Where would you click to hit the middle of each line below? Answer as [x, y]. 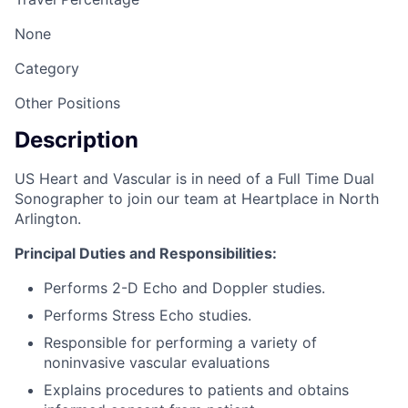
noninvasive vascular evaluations [157, 363]
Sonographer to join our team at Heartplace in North [197, 199]
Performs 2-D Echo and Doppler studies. [184, 288]
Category [47, 68]
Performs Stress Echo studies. [148, 316]
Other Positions [67, 102]
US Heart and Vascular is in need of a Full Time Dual [194, 179]
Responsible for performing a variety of [180, 343]
